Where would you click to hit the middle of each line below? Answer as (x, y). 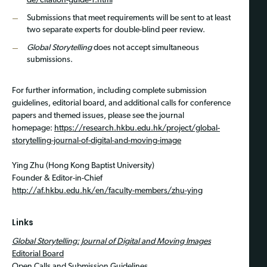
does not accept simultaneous (145, 48)
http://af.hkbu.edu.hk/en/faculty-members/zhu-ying (107, 191)
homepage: (33, 128)
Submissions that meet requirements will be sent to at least (128, 18)
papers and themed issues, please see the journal (98, 116)
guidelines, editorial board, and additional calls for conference (121, 103)
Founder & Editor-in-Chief (57, 178)
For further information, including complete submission (109, 91)
